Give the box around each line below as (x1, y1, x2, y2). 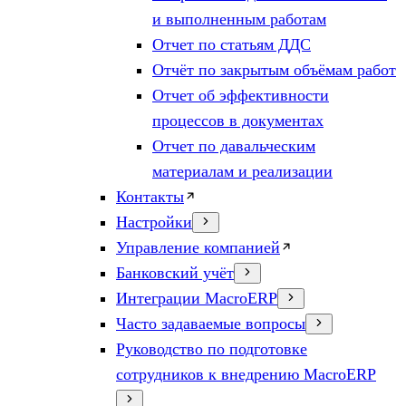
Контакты (116, 188, 184, 206)
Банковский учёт (116, 264, 234, 282)
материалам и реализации (152, 162, 333, 180)
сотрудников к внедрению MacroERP (116, 365, 376, 383)
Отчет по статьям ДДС (152, 35, 311, 53)
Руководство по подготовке (116, 340, 307, 358)
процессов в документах (152, 111, 324, 130)
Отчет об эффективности (152, 86, 329, 104)
